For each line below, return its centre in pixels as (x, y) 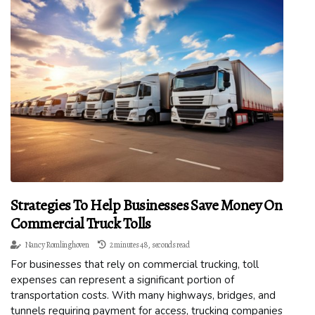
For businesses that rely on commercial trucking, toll (135, 265)
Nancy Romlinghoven (57, 245)
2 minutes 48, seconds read (150, 245)
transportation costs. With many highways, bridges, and (143, 296)
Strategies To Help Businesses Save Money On (147, 206)
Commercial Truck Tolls (81, 224)
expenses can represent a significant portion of (122, 280)
